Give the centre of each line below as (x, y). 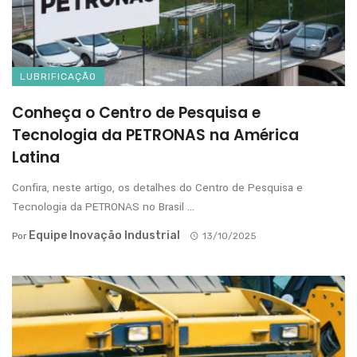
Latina (36, 158)
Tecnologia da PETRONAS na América (155, 135)
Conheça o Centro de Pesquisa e (136, 113)
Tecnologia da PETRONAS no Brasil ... (103, 207)
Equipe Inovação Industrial (104, 236)
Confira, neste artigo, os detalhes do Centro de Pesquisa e (157, 188)
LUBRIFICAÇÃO (58, 77)
